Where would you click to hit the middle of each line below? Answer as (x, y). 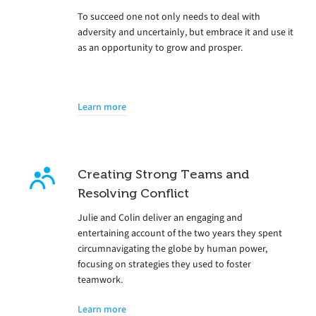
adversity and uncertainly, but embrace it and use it (186, 32)
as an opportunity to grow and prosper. (160, 47)
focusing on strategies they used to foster (164, 264)
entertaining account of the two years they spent (180, 233)
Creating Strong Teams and (163, 174)
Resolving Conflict (133, 193)
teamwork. (100, 279)
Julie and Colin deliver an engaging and (160, 217)
